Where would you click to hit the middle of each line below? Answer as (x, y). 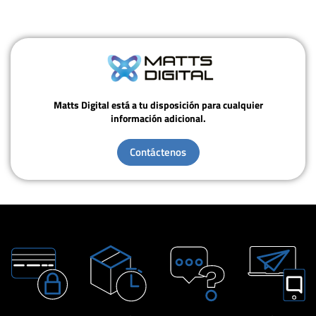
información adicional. (158, 119)
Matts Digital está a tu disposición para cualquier (158, 105)
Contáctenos (158, 152)
